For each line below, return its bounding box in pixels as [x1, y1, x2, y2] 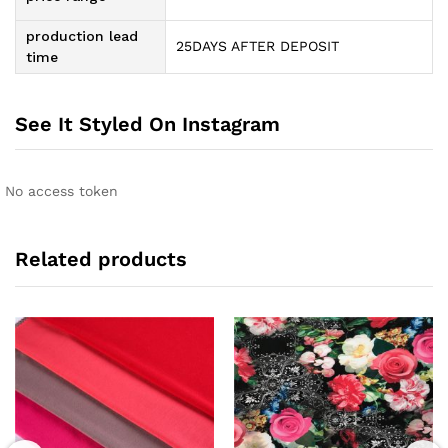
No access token [5, 182, 118, 199]
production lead [26, 28, 138, 45]
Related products [15, 246, 187, 271]
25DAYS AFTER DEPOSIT [176, 38, 339, 55]
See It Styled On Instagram [15, 111, 280, 136]
